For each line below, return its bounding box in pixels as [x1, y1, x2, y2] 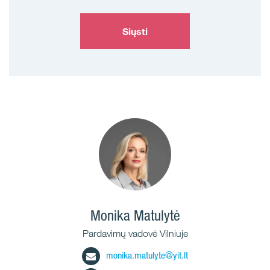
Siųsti [122, 25, 148, 37]
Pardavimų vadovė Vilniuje [82, 228, 188, 239]
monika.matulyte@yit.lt [106, 250, 188, 262]
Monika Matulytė [90, 207, 180, 224]
